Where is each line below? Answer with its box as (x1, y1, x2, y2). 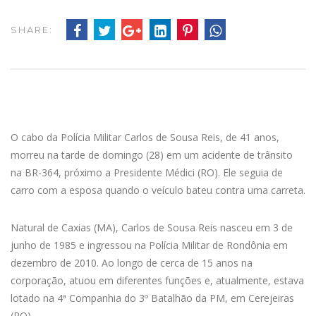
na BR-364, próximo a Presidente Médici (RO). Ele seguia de (11, 166, 283, 180)
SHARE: (11, 24, 53, 36)
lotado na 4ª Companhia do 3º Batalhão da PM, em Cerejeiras (11, 291, 294, 305)
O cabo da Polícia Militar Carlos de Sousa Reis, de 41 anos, (11, 130, 279, 145)
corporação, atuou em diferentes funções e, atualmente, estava (11, 274, 304, 288)
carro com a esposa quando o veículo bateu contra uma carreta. (11, 183, 305, 197)
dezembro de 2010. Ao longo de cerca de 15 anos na (11, 256, 253, 270)
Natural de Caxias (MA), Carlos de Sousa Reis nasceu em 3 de (11, 221, 293, 235)
